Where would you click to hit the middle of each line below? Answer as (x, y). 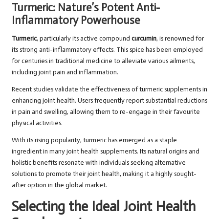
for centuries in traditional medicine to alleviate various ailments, (103, 61)
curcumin (144, 39)
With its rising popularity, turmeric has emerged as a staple (94, 140)
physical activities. (37, 123)
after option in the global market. (59, 185)
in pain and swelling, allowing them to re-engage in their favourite (106, 112)
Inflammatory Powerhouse (76, 21)
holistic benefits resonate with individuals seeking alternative (99, 163)
